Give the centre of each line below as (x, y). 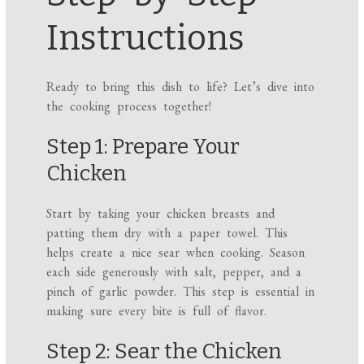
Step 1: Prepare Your (143, 147)
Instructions (146, 39)
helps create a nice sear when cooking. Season (176, 253)
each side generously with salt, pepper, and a (174, 272)
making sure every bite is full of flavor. (157, 311)
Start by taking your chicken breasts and (161, 214)
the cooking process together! (129, 106)
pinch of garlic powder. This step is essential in (181, 292)
